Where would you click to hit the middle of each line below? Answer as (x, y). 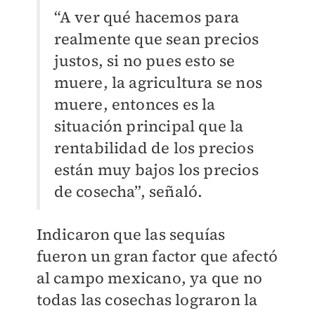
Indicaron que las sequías (131, 234)
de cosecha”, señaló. (128, 192)
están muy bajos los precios (156, 170)
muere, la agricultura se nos (158, 83)
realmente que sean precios (156, 39)
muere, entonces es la (135, 104)
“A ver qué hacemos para (147, 17)
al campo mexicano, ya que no (149, 278)
